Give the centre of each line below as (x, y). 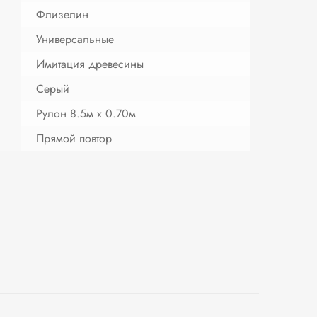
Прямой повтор (74, 138)
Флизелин (63, 14)
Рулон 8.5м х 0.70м (86, 113)
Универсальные (75, 39)
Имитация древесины (90, 64)
